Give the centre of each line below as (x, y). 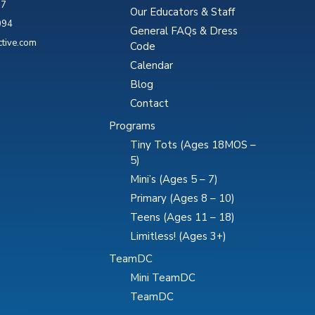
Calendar (152, 65)
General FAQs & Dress (184, 31)
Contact (150, 103)
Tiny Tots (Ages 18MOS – (193, 144)
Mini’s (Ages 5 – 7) (174, 179)
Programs (133, 126)
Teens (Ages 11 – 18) (183, 217)
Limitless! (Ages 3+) (179, 236)
